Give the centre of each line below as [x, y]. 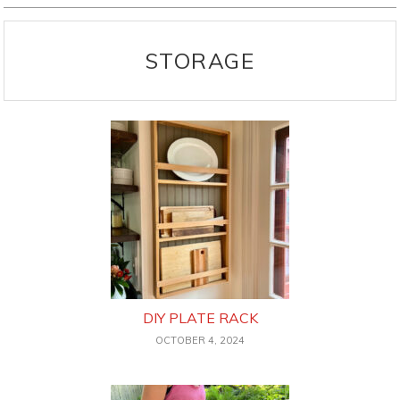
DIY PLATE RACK [200, 318]
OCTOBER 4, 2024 [200, 341]
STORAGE [200, 61]
